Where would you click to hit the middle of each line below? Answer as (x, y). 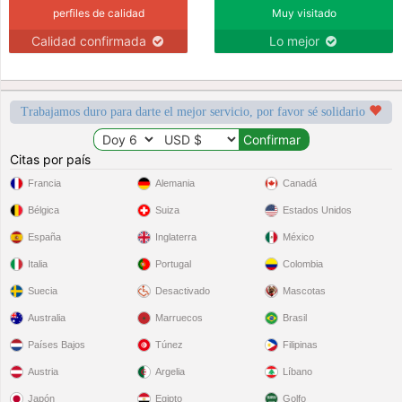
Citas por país (51, 159)
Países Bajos (57, 345)
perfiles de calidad (98, 13)
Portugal (174, 264)
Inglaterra (176, 237)
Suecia (43, 291)
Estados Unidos (317, 210)
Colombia (302, 264)
